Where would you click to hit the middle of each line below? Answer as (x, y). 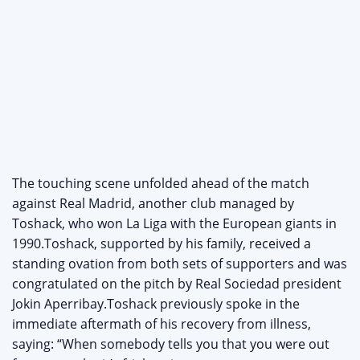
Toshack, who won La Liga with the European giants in (174, 224)
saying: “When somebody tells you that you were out (171, 344)
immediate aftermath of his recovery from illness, (162, 324)
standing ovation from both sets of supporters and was (180, 264)
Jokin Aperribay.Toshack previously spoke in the (156, 304)
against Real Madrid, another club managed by (153, 204)
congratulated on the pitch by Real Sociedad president (177, 284)
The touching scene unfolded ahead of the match (161, 184)
